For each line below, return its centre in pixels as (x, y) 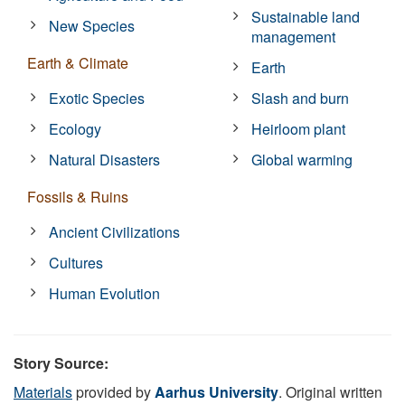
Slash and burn (301, 98)
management (294, 36)
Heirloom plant (299, 128)
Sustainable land (306, 16)
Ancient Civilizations (115, 231)
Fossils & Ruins (78, 196)
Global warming (302, 159)
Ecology (75, 128)
